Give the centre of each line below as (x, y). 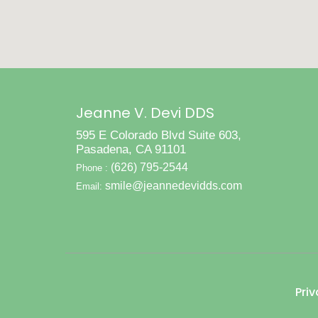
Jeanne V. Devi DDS (145, 113)
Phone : (93, 168)
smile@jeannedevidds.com (174, 186)
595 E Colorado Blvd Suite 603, (159, 135)
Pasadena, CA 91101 (131, 149)
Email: (91, 186)
